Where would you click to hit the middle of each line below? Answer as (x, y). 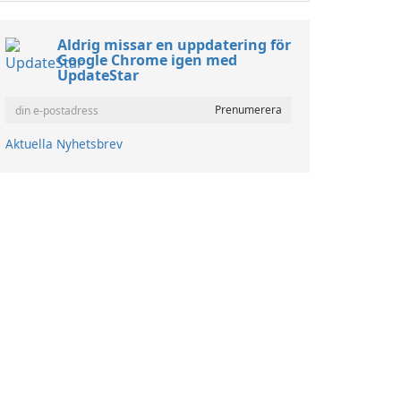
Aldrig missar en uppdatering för (174, 45)
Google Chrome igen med (147, 60)
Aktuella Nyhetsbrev (64, 144)
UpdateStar (98, 75)
